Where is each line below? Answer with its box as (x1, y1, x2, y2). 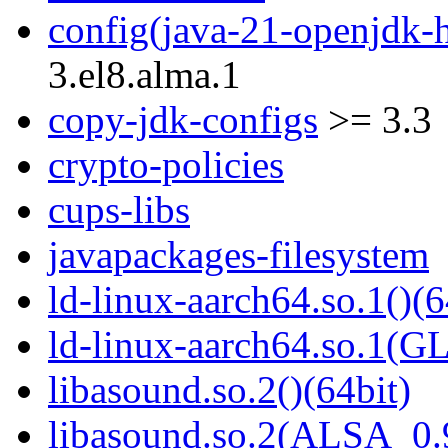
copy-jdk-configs (48, 98, 318, 142)
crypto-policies (48, 143, 284, 187)
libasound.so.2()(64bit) (48, 368, 411, 412)
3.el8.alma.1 (48, 53, 241, 97)
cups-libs (48, 188, 190, 232)
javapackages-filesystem (48, 233, 429, 277)
